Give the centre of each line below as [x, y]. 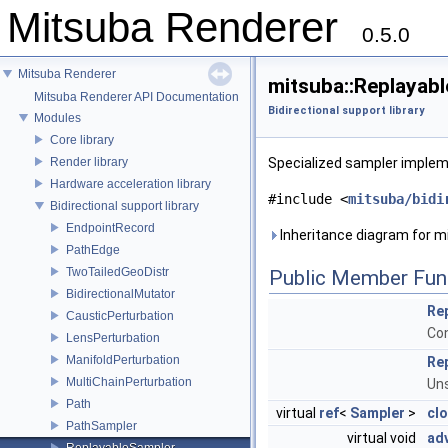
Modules [57, 117]
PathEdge [93, 249]
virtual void [383, 438]
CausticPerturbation [120, 315]
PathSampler [101, 425]
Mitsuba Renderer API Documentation [136, 97]
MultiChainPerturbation [129, 381]
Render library [89, 161]
